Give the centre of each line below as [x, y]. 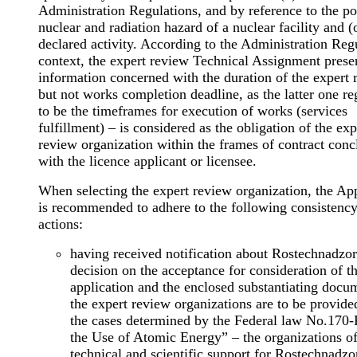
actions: [61, 224]
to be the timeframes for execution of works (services [193, 111]
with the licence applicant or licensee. [147, 161]
